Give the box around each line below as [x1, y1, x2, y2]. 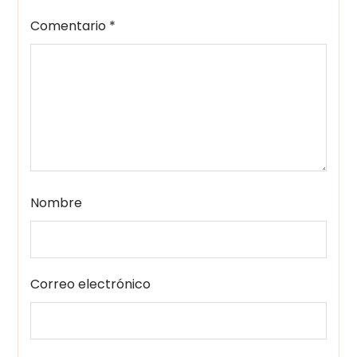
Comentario [30, 16, 110, 35]
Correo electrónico [30, 274, 151, 293]
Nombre [30, 193, 83, 212]
